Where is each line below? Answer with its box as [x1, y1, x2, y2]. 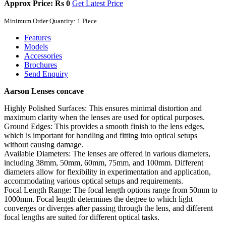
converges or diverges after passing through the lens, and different [4, 203, 213, 212]
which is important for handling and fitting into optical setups [4, 131, 197, 140]
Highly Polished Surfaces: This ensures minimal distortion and [4, 103, 202, 112]
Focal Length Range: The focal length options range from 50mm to [4, 185, 217, 194]
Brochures [24, 60, 57, 69]
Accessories [24, 51, 62, 60]
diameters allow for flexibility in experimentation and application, [4, 167, 211, 176]
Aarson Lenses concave [4, 86, 84, 95]
